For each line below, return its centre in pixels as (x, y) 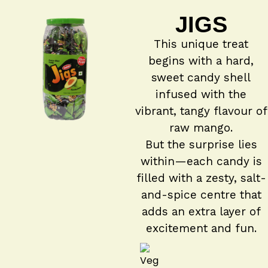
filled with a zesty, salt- (201, 178)
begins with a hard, (201, 61)
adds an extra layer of (201, 211)
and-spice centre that (201, 195)
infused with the (201, 94)
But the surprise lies (201, 144)
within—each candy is (201, 161)
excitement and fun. (201, 228)
